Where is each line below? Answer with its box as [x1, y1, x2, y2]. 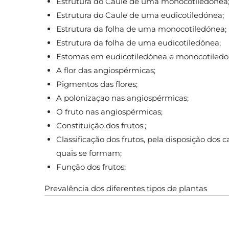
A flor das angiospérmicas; [56, 65, 157, 75]
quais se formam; [56, 148, 124, 158]
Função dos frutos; [56, 162, 128, 172]
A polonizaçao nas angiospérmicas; [56, 93, 191, 103]
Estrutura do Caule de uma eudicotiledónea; [56, 10, 226, 20]
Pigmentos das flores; [56, 79, 140, 89]
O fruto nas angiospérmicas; [56, 106, 165, 117]
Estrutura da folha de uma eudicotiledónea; [56, 37, 223, 48]
